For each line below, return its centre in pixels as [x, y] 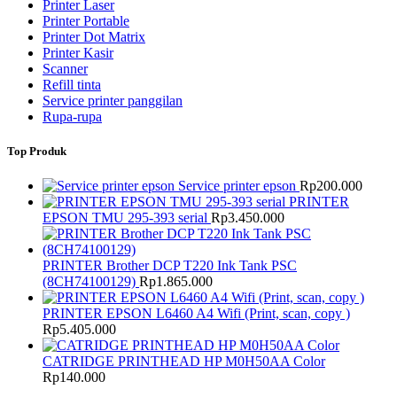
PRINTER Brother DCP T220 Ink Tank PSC [170, 265]
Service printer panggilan [113, 100]
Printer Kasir [78, 52]
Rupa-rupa [72, 116]
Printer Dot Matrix [94, 36]
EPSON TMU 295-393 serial [125, 217]
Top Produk [37, 151]
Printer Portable [86, 20]
